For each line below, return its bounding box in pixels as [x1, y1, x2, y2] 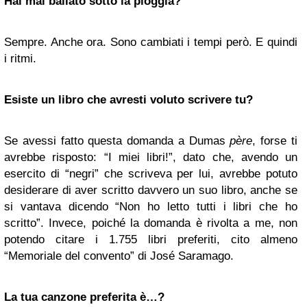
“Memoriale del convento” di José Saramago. [4, 249, 234, 263]
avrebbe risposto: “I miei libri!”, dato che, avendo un [4, 151, 297, 164]
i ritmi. [4, 52, 36, 66]
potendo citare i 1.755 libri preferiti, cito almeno [4, 233, 297, 247]
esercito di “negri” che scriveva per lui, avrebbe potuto [4, 167, 297, 181]
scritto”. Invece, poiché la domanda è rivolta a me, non [4, 217, 297, 230]
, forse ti [252, 134, 298, 148]
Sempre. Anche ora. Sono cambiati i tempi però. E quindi [4, 36, 297, 49]
